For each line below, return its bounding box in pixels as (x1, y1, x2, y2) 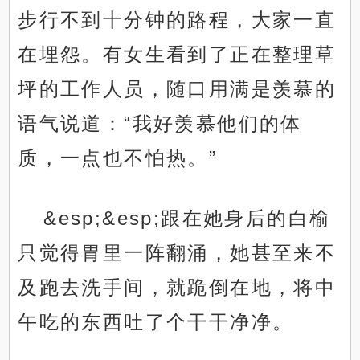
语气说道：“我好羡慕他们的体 (18, 112, 302, 135)
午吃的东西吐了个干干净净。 (18, 311, 294, 333)
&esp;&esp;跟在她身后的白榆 (43, 207, 331, 230)
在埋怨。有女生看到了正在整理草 (18, 43, 337, 66)
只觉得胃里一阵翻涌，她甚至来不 (18, 242, 337, 264)
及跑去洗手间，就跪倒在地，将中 (18, 276, 337, 299)
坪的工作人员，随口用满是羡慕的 (18, 78, 337, 100)
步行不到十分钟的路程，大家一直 (18, 9, 337, 31)
